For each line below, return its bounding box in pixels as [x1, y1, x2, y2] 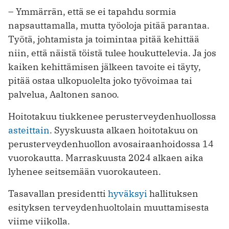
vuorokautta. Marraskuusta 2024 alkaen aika [8, 151, 203, 164]
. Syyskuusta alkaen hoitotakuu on [50, 124, 198, 136]
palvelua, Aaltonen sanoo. [8, 88, 119, 100]
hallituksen [147, 187, 198, 199]
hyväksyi [108, 187, 147, 199]
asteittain [8, 124, 50, 136]
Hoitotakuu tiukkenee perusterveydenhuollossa [8, 110, 216, 122]
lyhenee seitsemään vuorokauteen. [8, 165, 161, 177]
